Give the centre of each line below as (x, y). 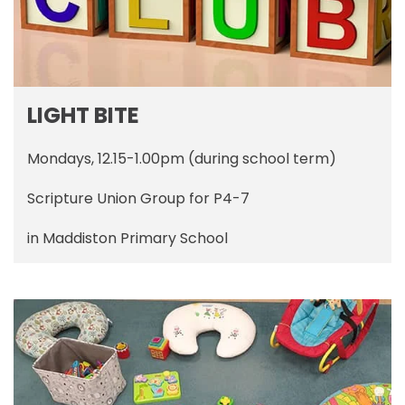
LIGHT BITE (83, 116)
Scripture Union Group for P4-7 (138, 199)
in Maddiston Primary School (127, 239)
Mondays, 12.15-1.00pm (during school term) (182, 159)
